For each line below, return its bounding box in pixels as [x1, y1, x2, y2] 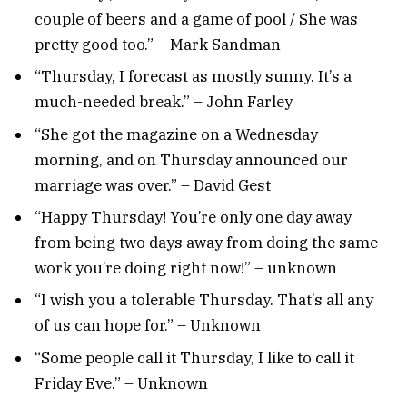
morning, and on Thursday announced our [35, 149, 348, 170]
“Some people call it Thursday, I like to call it [35, 347, 354, 368]
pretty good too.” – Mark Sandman [35, 34, 281, 55]
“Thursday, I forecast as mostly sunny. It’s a [35, 66, 352, 87]
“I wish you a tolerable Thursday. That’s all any [35, 290, 373, 311]
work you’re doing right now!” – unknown [35, 257, 337, 278]
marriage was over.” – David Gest [35, 174, 271, 195]
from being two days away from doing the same [35, 232, 378, 253]
